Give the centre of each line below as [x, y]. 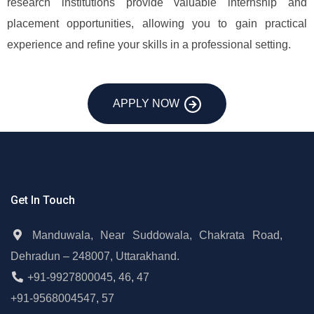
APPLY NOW [146, 103]
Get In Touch [43, 200]
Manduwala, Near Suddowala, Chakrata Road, [157, 235]
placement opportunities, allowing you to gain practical [157, 23]
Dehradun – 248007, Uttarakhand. [95, 256]
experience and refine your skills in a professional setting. [149, 45]
